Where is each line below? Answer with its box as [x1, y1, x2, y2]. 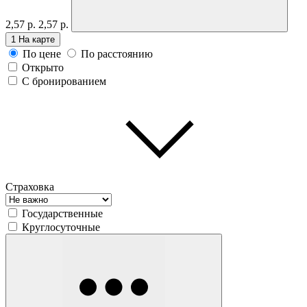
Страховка [5, 180, 54, 193]
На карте [19, 34, 55, 45]
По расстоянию [81, 47, 153, 60]
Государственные [22, 207, 103, 219]
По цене [23, 47, 61, 60]
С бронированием [22, 75, 106, 87]
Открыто [22, 61, 64, 73]
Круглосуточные [22, 221, 100, 233]
